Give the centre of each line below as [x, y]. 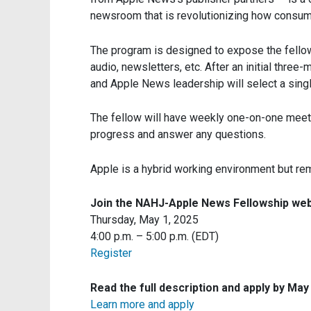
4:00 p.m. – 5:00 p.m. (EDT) [154, 237]
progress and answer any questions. [178, 135]
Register [111, 253]
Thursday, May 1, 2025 [144, 220]
